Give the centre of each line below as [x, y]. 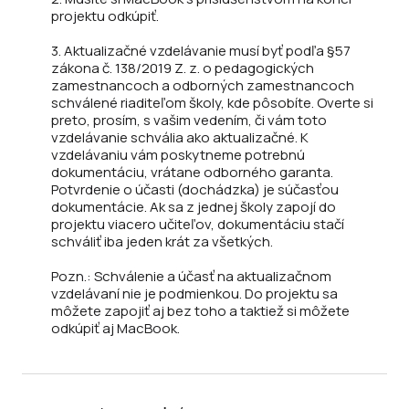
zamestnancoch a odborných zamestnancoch [203, 86]
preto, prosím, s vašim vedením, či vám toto [189, 121]
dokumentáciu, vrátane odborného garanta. [192, 173]
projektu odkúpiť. [105, 16]
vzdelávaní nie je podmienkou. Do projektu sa [194, 294]
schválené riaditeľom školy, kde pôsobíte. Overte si [212, 103]
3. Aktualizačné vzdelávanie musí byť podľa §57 [201, 51]
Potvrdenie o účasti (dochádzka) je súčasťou [195, 190]
